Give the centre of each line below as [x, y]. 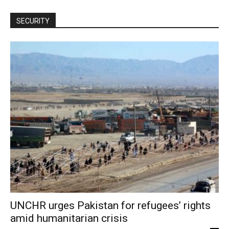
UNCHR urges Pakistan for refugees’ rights [110, 205]
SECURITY [33, 21]
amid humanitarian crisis [69, 218]
